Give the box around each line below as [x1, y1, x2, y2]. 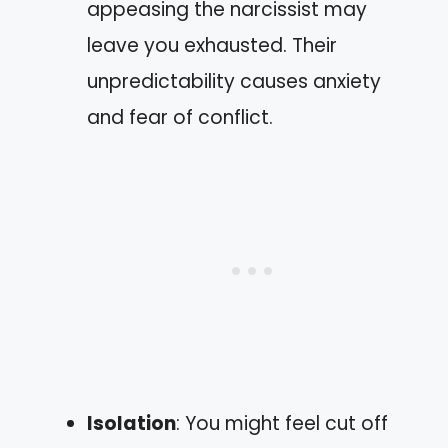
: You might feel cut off [176, 410, 388, 437]
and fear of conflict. [87, 104, 273, 131]
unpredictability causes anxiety [87, 68, 381, 95]
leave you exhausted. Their [87, 32, 337, 59]
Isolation [87, 410, 176, 437]
